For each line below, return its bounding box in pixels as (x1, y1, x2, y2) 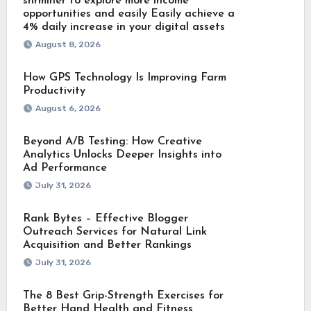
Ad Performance (22, 162, 107, 174)
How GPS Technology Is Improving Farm (22, 72, 226, 83)
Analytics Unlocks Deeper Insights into (22, 149, 221, 160)
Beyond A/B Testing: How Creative (22, 135, 202, 147)
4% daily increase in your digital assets (22, 21, 225, 33)
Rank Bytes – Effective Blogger (22, 212, 188, 224)
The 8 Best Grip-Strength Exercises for (22, 289, 224, 301)
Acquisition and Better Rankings (22, 239, 192, 251)
